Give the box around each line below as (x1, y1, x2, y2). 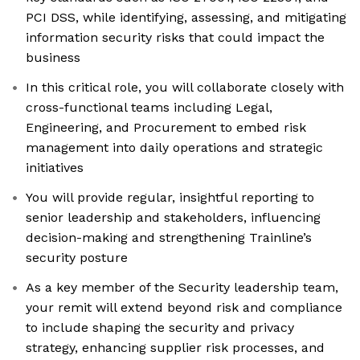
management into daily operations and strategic (26, 140, 323, 156)
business (26, 50, 80, 66)
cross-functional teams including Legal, (26, 100, 272, 116)
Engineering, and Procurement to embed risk (26, 120, 306, 136)
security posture (26, 250, 128, 266)
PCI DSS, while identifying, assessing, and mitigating (26, 10, 346, 26)
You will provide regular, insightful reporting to (26, 190, 314, 206)
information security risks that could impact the (26, 30, 325, 46)
